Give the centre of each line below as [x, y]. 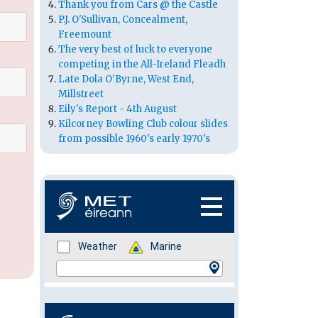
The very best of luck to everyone [135, 50]
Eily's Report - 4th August [117, 109]
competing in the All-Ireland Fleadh [142, 65]
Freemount [85, 35]
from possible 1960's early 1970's [134, 139]
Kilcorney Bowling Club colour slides [143, 124]
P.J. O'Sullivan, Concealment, [123, 20]
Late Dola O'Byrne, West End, [126, 79]
